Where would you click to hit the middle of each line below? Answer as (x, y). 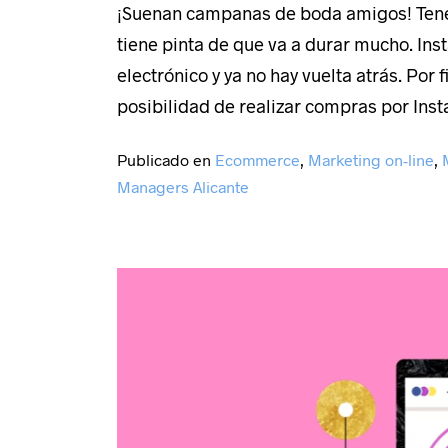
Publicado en (166, 159)
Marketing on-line (371, 159)
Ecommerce (257, 159)
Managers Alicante (183, 186)
